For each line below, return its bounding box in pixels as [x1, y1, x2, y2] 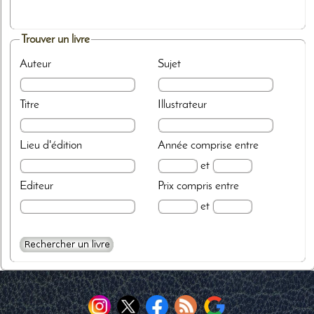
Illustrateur [157, 99, 207, 111]
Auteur [20, 58, 52, 71]
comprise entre [187, 139, 261, 152]
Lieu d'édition [20, 139, 83, 152]
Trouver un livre [21, 34, 90, 46]
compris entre [173, 180, 242, 193]
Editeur [20, 180, 54, 193]
